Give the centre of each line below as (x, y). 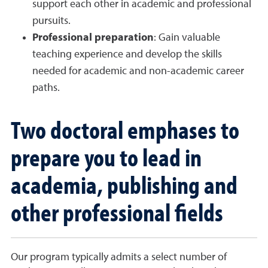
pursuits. (51, 21)
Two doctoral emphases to (125, 129)
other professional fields (117, 211)
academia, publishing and (124, 184)
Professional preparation (93, 37)
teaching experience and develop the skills (127, 54)
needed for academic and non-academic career (138, 71)
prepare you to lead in (106, 156)
